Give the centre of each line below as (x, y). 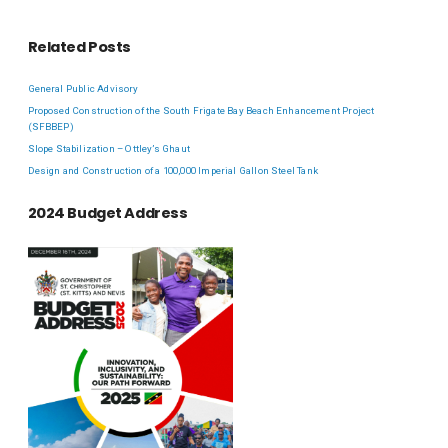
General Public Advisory (83, 89)
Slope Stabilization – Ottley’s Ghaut (108, 149)
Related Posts (79, 46)
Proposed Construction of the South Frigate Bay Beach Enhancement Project (201, 111)
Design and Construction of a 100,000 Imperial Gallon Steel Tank (172, 171)
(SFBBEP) (50, 127)
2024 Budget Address (107, 212)
